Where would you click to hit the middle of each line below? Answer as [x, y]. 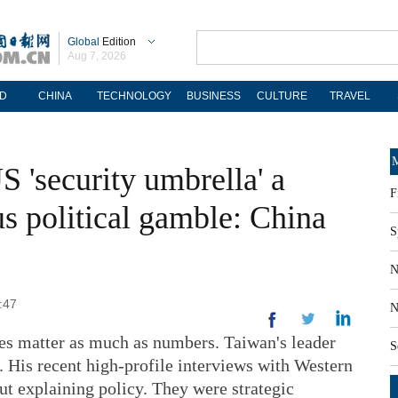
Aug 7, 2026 [97, 56]
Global [84, 42]
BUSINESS [213, 96]
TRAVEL [350, 96]
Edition [118, 42]
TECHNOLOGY [134, 96]
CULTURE [282, 96]
